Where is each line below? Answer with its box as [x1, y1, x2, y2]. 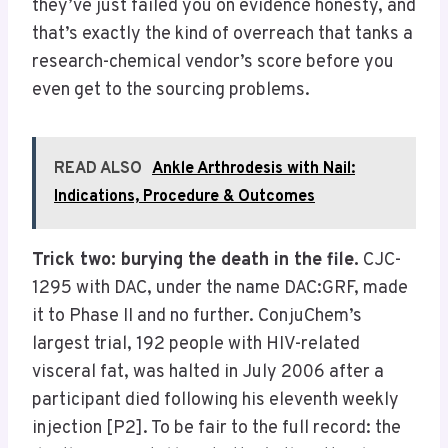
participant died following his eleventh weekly [32, 389, 399, 413]
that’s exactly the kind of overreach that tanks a [32, 23, 413, 47]
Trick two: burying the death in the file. [32, 249, 359, 273]
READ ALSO [54, 159, 142, 180]
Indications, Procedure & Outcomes [54, 187, 315, 208]
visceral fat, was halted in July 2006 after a [32, 361, 384, 385]
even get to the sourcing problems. [32, 79, 310, 103]
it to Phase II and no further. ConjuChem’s [32, 305, 362, 329]
